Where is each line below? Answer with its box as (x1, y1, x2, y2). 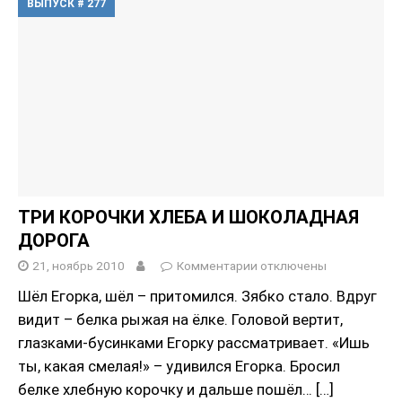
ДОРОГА (18, 229, 90, 251)
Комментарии (177, 258, 258, 273)
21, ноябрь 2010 (32, 258, 125, 273)
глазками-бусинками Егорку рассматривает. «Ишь (18, 333, 370, 352)
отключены (258, 258, 327, 273)
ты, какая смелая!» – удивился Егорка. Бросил (18, 356, 340, 375)
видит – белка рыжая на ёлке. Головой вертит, (18, 310, 343, 328)
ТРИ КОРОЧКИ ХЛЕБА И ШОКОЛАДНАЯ (18, 205, 359, 228)
